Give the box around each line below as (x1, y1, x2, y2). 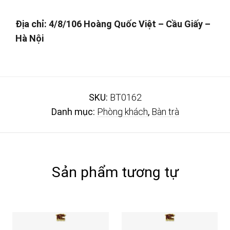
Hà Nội (15, 32, 44, 44)
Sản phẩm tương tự (51, 163, 179, 181)
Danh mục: (51, 106, 97, 117)
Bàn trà (151, 106, 179, 117)
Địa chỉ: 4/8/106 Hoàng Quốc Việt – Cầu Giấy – (15, 18, 210, 29)
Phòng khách (97, 106, 148, 117)
